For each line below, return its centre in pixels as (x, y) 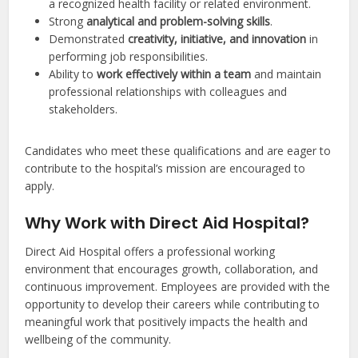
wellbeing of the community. (98, 340)
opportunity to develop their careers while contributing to (173, 304)
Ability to (73, 74)
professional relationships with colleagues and (168, 92)
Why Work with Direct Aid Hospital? (167, 223)
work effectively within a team (174, 74)
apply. (40, 186)
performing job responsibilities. (129, 57)
